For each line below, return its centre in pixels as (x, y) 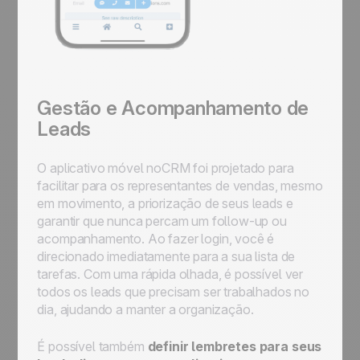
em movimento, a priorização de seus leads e (165, 203)
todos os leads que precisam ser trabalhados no (174, 292)
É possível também (92, 346)
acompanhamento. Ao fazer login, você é (156, 239)
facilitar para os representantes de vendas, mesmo (180, 186)
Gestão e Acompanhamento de (173, 108)
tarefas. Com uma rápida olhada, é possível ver (170, 274)
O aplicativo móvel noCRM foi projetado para (166, 168)
